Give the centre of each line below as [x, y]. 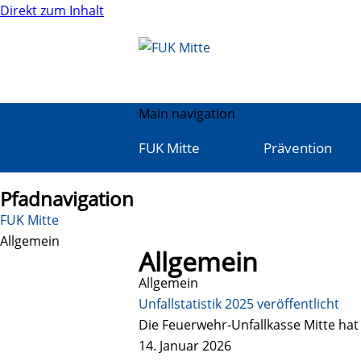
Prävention [297, 147]
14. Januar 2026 [185, 345]
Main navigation [187, 113]
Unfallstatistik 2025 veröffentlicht [239, 303]
